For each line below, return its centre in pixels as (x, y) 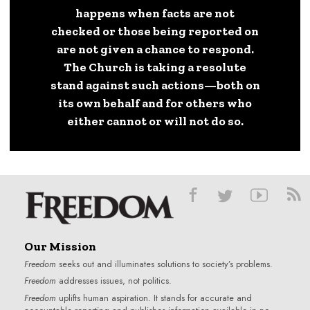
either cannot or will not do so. (155, 120)
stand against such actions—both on (155, 84)
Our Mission (60, 246)
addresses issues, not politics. (114, 281)
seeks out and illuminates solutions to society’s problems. (164, 265)
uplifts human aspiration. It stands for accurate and (154, 298)
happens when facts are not (155, 12)
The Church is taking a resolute (155, 66)
